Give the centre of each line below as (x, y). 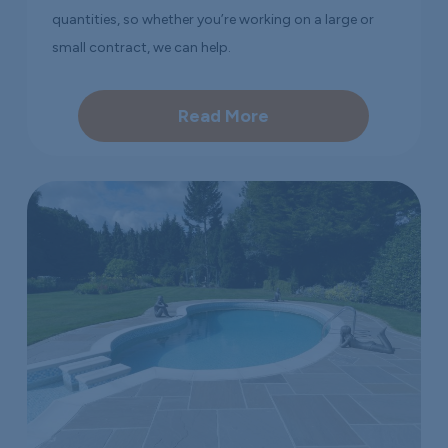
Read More (224, 115)
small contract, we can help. (142, 47)
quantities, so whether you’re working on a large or (213, 19)
